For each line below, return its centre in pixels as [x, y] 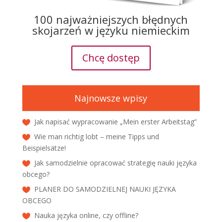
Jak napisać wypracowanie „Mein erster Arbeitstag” [115, 122]
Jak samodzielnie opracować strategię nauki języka [115, 163]
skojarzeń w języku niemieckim [111, 30]
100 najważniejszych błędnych [111, 20]
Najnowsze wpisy [111, 98]
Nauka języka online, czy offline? [86, 216]
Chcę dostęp [111, 58]
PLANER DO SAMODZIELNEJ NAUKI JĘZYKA [105, 189]
